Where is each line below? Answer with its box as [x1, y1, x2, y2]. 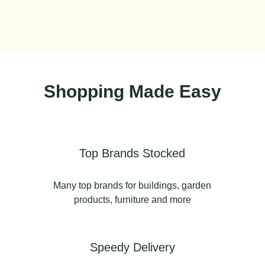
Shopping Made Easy [44, 81, 221, 101]
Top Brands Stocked [79, 146, 186, 160]
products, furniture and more [73, 194, 191, 205]
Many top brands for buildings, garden [53, 180, 212, 190]
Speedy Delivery [89, 240, 175, 254]
